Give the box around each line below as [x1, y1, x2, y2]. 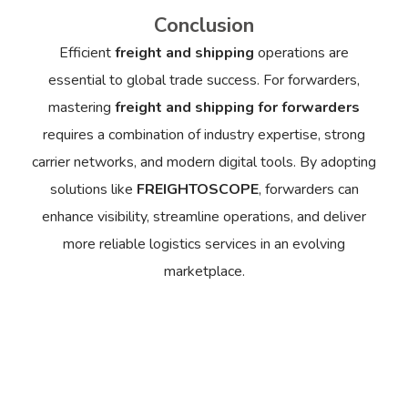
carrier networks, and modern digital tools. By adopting [32, 151, 376, 172]
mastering [48, 97, 115, 117]
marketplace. [163, 260, 245, 281]
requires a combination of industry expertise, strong [43, 124, 365, 145]
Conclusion [154, 11, 254, 39]
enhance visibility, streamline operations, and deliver [42, 206, 366, 227]
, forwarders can [258, 178, 359, 199]
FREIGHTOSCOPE [136, 178, 259, 199]
